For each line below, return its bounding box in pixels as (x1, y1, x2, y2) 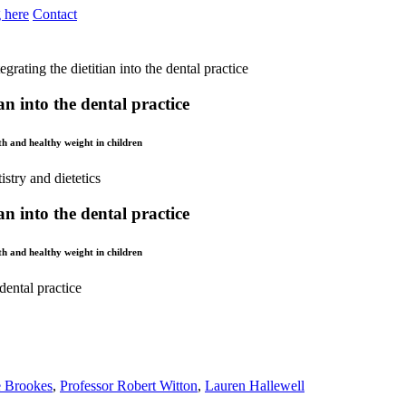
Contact (33, 6, 77, 23)
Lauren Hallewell (205, 377, 304, 393)
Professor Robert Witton (60, 377, 198, 393)
